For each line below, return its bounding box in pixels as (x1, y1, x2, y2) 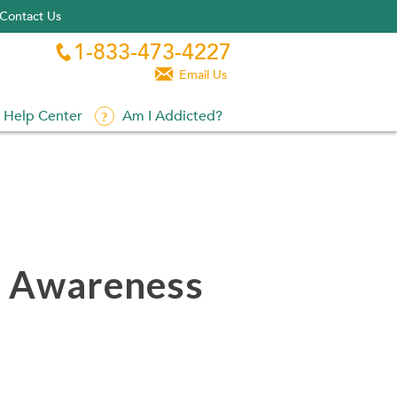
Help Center (4, 106, 82, 127)
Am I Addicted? (122, 106, 222, 127)
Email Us (175, 66, 227, 83)
